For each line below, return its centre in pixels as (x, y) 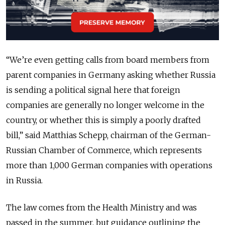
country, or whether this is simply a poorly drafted (103, 120)
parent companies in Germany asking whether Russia (111, 75)
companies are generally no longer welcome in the (105, 105)
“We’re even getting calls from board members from (108, 60)
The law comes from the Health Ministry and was (101, 207)
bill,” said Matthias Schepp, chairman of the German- (108, 135)
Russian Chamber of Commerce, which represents (104, 150)
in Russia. (24, 180)
